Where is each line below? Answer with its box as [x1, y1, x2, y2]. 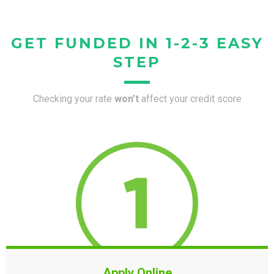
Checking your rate [32, 93, 114, 105]
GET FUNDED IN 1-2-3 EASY [10, 34, 264, 52]
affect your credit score [141, 93, 242, 105]
